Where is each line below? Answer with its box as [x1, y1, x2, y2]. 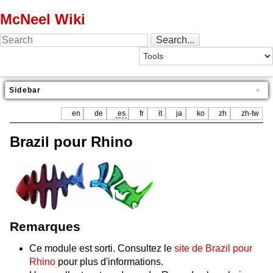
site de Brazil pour [174, 243, 252, 254]
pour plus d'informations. [55, 257, 163, 268]
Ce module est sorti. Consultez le [29, 243, 174, 254]
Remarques [10, 219, 80, 233]
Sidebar [9, 86, 41, 95]
